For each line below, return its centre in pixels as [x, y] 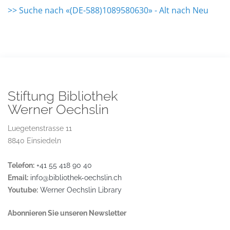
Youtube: [23, 190]
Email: [18, 178]
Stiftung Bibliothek [63, 96]
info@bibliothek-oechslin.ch [76, 178]
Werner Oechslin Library [81, 190]
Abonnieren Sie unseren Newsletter [67, 213]
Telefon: [21, 165]
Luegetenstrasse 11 [40, 128]
